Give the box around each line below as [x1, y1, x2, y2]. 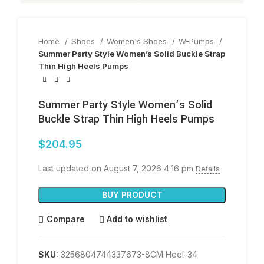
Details [196, 164, 220, 173]
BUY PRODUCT [101, 189, 163, 200]
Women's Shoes [107, 37, 169, 46]
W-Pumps [179, 37, 216, 46]
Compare [46, 214, 85, 224]
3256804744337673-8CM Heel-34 [61, 249, 197, 259]
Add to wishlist [107, 214, 168, 224]
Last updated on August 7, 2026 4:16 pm [38, 163, 196, 173]
